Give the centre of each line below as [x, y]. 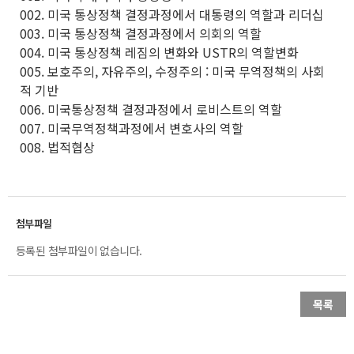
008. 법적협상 [57, 147]
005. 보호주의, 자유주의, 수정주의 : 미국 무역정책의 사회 [172, 71]
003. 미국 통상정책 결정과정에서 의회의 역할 [141, 33]
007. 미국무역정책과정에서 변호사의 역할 [132, 128]
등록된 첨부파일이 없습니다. [79, 250]
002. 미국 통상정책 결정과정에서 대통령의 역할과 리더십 [172, 14]
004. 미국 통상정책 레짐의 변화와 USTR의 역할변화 [159, 52]
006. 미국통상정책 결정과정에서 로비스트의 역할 [151, 109]
